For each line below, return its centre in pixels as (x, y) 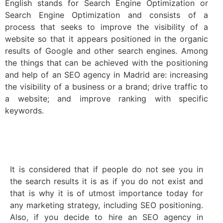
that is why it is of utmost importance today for (107, 193)
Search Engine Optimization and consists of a (107, 15)
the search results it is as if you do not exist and (107, 181)
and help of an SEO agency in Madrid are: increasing (107, 75)
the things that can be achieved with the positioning (107, 63)
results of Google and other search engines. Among (107, 51)
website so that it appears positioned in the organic (107, 39)
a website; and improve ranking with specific (107, 99)
